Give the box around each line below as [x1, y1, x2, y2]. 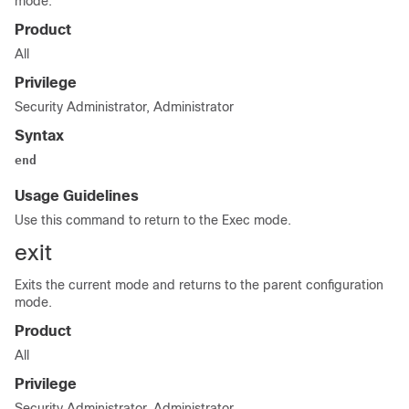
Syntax [15, 128, 64, 143]
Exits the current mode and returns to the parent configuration [15, 278, 383, 292]
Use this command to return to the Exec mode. [15, 213, 291, 227]
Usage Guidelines [15, 188, 139, 204]
